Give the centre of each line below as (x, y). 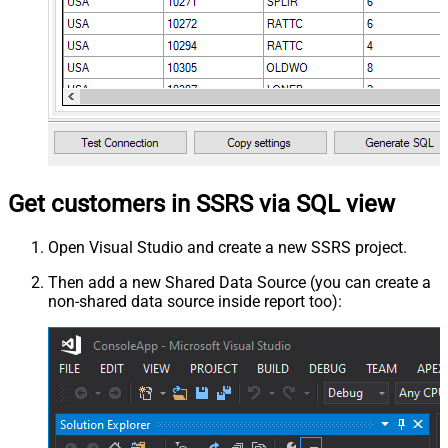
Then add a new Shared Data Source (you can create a (239, 283)
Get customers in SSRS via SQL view (201, 204)
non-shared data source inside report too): (195, 302)
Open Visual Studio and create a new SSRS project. (227, 248)
